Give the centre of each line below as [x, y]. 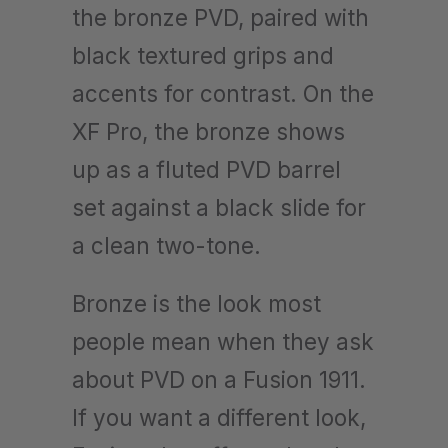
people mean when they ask [223, 341]
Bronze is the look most [196, 303]
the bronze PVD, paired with [220, 17]
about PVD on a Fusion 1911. [219, 379]
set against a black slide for [219, 207]
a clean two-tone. [166, 245]
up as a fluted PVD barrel [206, 169]
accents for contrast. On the [223, 93]
